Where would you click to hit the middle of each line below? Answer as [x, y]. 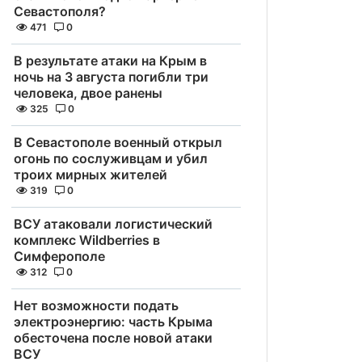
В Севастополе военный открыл [118, 142]
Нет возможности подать [96, 305]
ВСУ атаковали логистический [113, 224]
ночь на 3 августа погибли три [111, 77]
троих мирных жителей [90, 175]
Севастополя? [60, 11]
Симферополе [59, 256]
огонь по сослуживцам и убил [111, 158]
